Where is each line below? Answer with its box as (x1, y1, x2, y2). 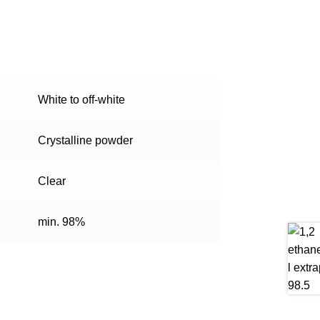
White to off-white (37, 94, 125, 106)
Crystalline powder (37, 134, 133, 147)
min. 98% (37, 216, 85, 229)
